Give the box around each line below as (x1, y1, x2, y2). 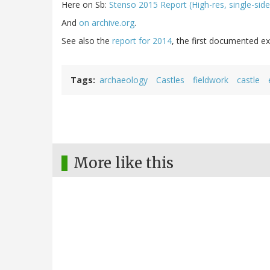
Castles (156, 74, 184, 86)
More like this (74, 154, 174, 173)
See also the (61, 35, 112, 47)
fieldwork (193, 74, 228, 86)
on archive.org (79, 17, 134, 29)
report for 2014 (112, 35, 172, 47)
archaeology (99, 74, 148, 86)
